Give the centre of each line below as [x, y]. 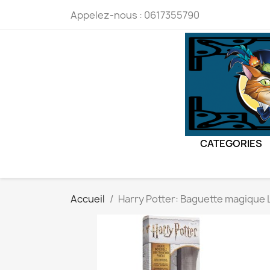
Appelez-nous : [107, 15]
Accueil [88, 199]
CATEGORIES [231, 144]
